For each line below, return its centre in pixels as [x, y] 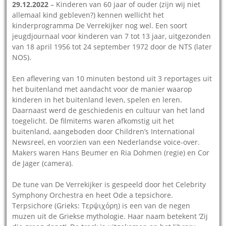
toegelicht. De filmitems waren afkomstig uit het [93, 121]
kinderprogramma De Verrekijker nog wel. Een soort [100, 26]
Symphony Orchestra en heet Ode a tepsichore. [93, 195]
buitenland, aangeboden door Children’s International [104, 132]
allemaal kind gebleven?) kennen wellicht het [88, 15]
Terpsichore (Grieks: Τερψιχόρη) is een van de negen [101, 206]
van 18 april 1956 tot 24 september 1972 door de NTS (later [112, 47]
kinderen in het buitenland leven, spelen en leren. [97, 100]
